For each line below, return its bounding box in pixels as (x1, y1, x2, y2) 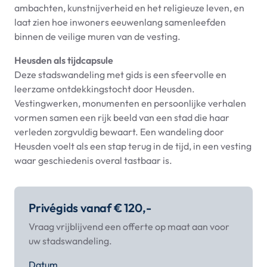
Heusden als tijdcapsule (14, 54, 113, 66)
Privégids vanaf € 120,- (29, 200, 151, 215)
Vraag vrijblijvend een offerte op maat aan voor (29, 221, 229, 233)
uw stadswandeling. (29, 235, 112, 247)
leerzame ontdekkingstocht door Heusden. (14, 82, 195, 95)
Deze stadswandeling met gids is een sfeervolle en (14, 68, 226, 80)
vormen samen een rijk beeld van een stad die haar (14, 111, 229, 123)
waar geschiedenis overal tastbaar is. (14, 154, 174, 166)
